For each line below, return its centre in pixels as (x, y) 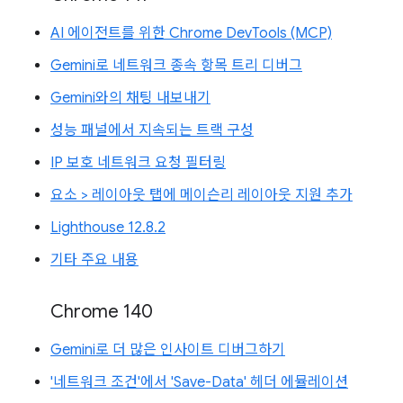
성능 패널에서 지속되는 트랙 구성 (152, 130)
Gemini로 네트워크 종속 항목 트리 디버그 (176, 65)
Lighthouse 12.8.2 (108, 227)
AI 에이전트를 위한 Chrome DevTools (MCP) (191, 33)
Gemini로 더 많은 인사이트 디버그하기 (168, 349)
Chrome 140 (102, 311)
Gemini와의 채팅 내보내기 (130, 98)
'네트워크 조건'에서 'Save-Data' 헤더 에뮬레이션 (199, 382)
